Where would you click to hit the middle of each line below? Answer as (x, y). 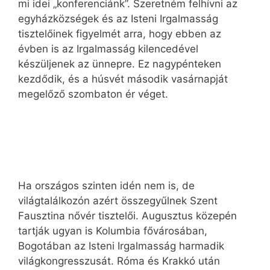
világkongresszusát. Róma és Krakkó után (119, 261)
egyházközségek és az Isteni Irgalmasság (118, 19)
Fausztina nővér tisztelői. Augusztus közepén (127, 215)
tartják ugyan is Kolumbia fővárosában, (113, 231)
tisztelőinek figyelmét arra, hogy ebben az (120, 34)
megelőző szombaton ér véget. (93, 94)
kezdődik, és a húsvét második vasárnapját (123, 79)
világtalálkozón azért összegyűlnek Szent (118, 200)
